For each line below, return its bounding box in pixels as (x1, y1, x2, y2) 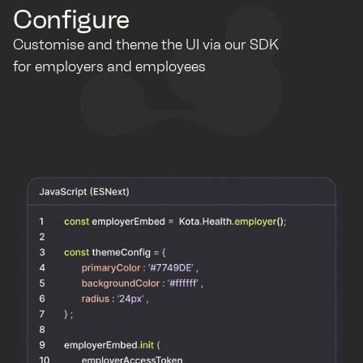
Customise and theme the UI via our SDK (13, 36, 279, 54)
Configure (13, 4, 130, 36)
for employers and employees (13, 58, 206, 76)
